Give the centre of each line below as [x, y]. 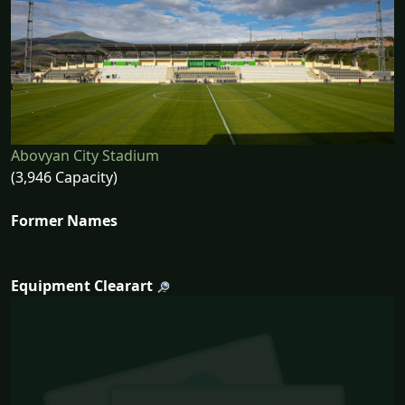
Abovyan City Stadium [85, 156]
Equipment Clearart [82, 286]
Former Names [64, 221]
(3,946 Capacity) [64, 178]
